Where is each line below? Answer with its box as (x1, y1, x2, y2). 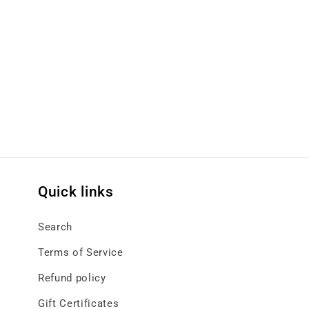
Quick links (38, 183, 114, 201)
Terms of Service (38, 246, 123, 259)
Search (38, 221, 72, 234)
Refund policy (38, 272, 106, 285)
